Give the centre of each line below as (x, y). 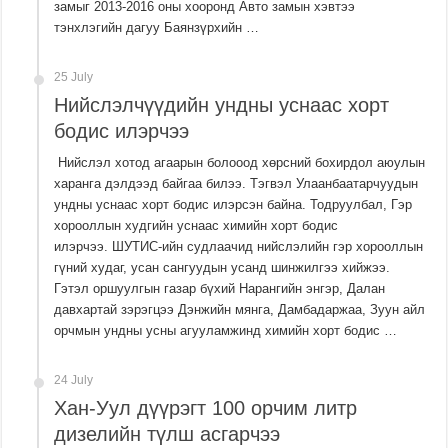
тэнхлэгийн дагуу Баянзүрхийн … (157, 28)
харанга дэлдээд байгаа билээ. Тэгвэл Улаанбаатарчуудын (236, 184)
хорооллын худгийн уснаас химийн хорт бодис (196, 226)
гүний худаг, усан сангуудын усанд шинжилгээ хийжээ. (222, 268)
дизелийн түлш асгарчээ (167, 434)
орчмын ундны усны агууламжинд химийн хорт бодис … (226, 331)
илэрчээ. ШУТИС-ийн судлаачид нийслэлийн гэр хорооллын (239, 247)
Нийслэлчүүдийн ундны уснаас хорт (222, 105)
